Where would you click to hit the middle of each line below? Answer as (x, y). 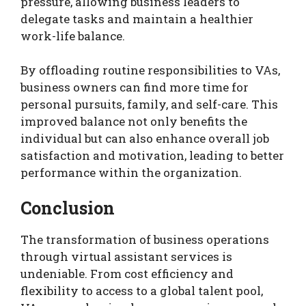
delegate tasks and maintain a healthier (137, 18)
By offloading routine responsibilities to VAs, (150, 70)
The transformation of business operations (145, 239)
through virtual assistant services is (126, 256)
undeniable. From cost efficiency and (127, 273)
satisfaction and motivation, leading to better (152, 156)
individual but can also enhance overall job (145, 139)
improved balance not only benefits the (134, 122)
